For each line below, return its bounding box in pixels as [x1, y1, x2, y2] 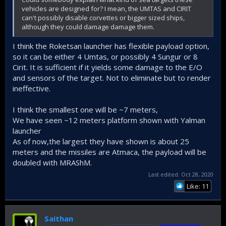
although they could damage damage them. [22, 22, 154, 31]
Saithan [44, 213, 73, 223]
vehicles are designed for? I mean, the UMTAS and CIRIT [22, 4, 191, 13]
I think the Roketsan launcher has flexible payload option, [13, 40, 209, 51]
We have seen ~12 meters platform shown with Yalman [13, 115, 205, 125]
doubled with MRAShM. [13, 157, 92, 167]
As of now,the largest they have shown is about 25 [13, 136, 189, 146]
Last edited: [148, 171, 181, 178]
